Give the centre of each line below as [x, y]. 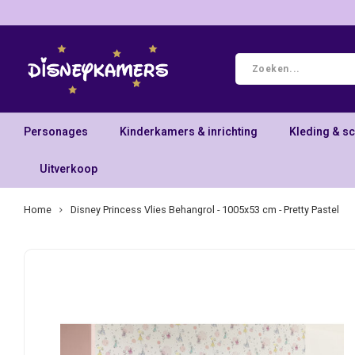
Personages [56, 132]
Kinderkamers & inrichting [189, 132]
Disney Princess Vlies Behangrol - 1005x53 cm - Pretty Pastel [205, 210]
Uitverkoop [69, 169]
